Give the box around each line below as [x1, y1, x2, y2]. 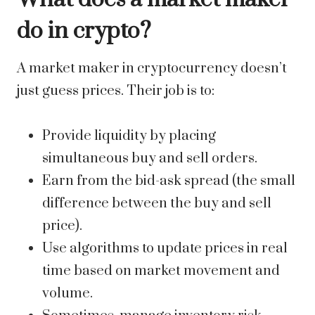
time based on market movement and [42, 262, 280, 281]
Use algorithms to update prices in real [42, 240, 288, 258]
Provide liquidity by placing [42, 127, 216, 146]
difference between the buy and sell [42, 195, 271, 213]
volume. [42, 285, 93, 303]
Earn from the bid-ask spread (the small [42, 172, 295, 191]
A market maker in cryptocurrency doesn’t [17, 60, 287, 78]
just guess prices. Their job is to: [17, 82, 214, 101]
